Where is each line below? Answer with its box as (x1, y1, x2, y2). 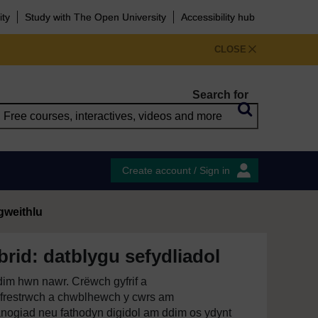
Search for (192, 89, 248, 101)
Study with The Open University (25, 11, 166, 23)
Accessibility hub (181, 11, 255, 23)
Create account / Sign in (122, 165, 230, 176)
